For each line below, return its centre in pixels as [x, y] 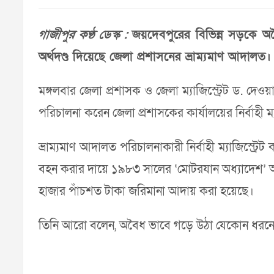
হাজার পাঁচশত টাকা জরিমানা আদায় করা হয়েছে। [146, 191]
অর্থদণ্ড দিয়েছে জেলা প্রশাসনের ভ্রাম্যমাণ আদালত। [155, 57]
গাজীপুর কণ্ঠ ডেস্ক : [83, 35]
